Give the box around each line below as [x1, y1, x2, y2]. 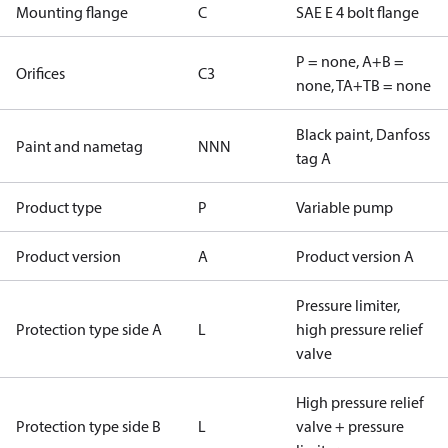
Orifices [16, 63, 65, 83]
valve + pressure [296, 416, 404, 436]
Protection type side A [16, 319, 162, 339]
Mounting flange [16, 2, 128, 22]
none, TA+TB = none [296, 75, 431, 95]
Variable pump [296, 197, 393, 217]
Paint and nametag [16, 136, 143, 156]
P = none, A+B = [296, 51, 404, 71]
